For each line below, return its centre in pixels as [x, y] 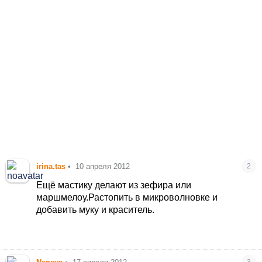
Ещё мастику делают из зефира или [114, 185]
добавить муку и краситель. [96, 209]
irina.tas [51, 166]
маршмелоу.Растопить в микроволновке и [127, 197]
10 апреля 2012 [103, 166]
